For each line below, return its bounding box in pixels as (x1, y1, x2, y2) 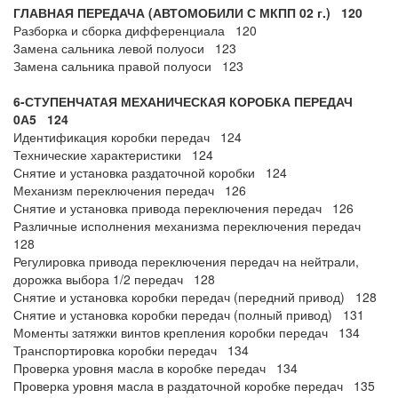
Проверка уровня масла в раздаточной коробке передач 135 (13, 377, 375, 394)
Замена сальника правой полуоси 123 (13, 57, 243, 75)
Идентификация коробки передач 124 (13, 128, 242, 146)
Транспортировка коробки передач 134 (13, 341, 249, 359)
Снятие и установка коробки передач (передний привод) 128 (13, 288, 377, 306)
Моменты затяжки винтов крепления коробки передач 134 (13, 323, 360, 341)
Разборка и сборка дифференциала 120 (13, 21, 257, 39)
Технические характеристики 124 (13, 146, 213, 163)
